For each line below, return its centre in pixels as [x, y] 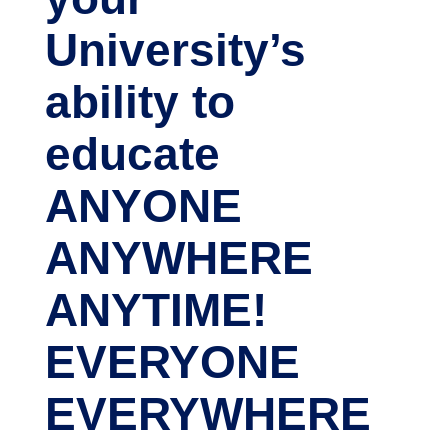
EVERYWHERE [207, 414]
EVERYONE [172, 362]
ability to [139, 102]
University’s [175, 50]
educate [132, 154]
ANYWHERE [178, 258]
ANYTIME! [155, 310]
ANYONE [143, 206]
